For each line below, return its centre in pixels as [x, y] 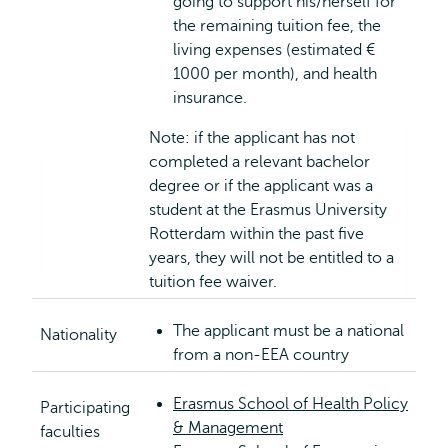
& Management [228, 428]
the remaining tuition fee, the [277, 26]
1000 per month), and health [275, 74]
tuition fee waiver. [213, 282]
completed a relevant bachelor [259, 162]
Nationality [78, 335]
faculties [70, 432]
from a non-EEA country [261, 355]
